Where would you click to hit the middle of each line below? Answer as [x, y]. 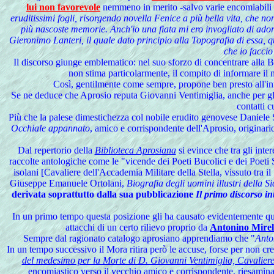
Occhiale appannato [50, 128]
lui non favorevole [63, 7]
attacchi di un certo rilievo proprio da [138, 227]
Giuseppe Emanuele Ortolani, [68, 183]
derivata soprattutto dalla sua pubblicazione [104, 194]
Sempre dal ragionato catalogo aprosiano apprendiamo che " [139, 238]
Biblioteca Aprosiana [135, 150]
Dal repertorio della [56, 150]
